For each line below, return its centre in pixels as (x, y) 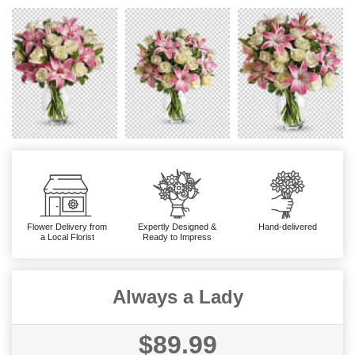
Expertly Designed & (177, 227)
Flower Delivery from (67, 227)
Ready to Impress (177, 237)
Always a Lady (177, 297)
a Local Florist (67, 237)
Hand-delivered (288, 227)
